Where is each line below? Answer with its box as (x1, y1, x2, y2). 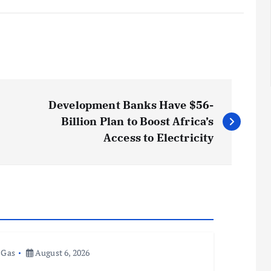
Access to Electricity (103, 130, 214, 145)
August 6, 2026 (33, 246, 90, 258)
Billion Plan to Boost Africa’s (60, 114, 214, 128)
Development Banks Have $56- (48, 97, 214, 112)
